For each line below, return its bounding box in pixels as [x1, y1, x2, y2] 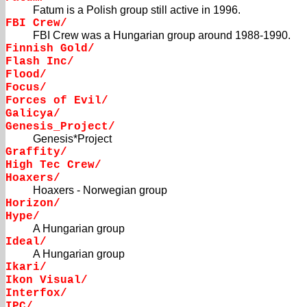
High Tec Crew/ [5, 159, 101, 172]
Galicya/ [5, 108, 60, 121]
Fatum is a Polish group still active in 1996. [33, 4, 241, 16]
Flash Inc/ [5, 56, 74, 69]
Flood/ [5, 69, 47, 82]
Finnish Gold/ [5, 42, 95, 56]
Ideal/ [5, 236, 47, 249]
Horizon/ [5, 197, 60, 210]
